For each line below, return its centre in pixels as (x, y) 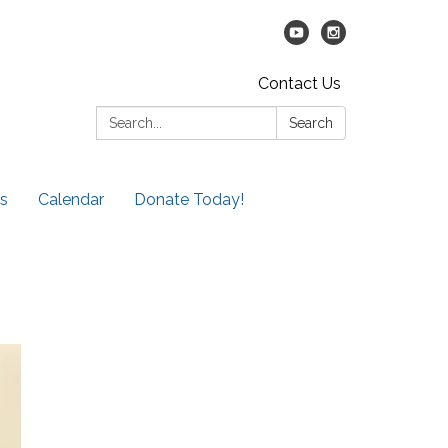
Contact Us (299, 83)
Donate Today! (189, 199)
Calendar (71, 199)
